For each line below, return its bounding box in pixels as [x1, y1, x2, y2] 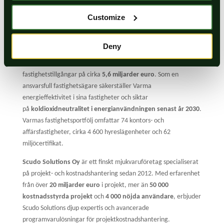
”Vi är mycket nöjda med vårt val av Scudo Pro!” [31, 3, 165, 11]
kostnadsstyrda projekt [22, 192, 92, 200]
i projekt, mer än [99, 181, 149, 189]
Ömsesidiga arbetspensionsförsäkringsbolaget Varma [22, 47, 179, 55]
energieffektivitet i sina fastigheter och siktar [22, 93, 148, 101]
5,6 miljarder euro [101, 70, 154, 78]
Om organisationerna [22, 29, 119, 41]
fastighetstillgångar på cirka [22, 70, 102, 78]
